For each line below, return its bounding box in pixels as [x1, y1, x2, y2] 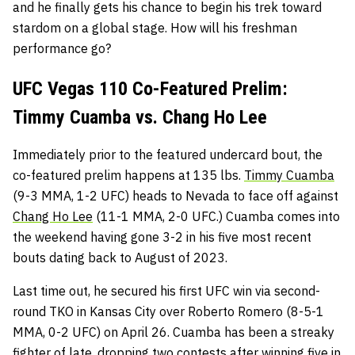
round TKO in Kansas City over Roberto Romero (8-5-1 [13, 303, 324, 319]
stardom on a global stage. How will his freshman [13, 19, 297, 36]
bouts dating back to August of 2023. [13, 249, 227, 265]
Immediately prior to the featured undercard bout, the [13, 146, 323, 162]
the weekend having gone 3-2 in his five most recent [13, 228, 311, 245]
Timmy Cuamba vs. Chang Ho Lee [13, 105, 267, 128]
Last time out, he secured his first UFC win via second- [13, 282, 320, 299]
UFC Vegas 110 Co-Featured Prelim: [13, 77, 288, 100]
